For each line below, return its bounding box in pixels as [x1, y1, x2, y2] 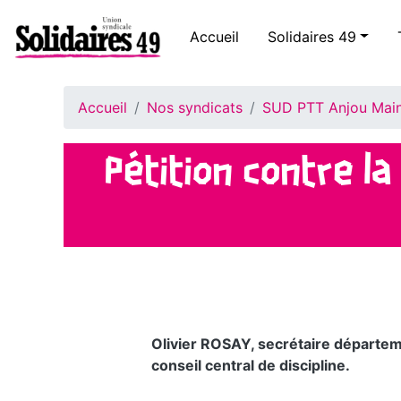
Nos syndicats [147, 98, 243, 117]
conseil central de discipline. [150, 356, 350, 375]
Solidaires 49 [268, 27, 356, 46]
